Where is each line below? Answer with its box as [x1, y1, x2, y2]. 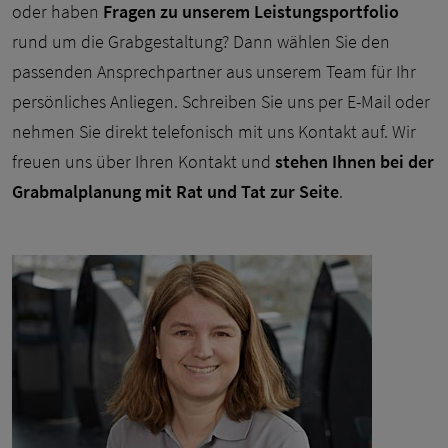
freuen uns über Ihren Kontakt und [12, 149, 275, 173]
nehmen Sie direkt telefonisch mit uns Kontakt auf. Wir [12, 119, 416, 143]
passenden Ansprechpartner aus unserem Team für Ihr [12, 59, 416, 83]
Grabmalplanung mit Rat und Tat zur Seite [12, 179, 339, 203]
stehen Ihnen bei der [275, 149, 434, 173]
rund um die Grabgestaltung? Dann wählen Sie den [12, 29, 390, 53]
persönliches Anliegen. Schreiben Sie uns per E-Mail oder [12, 89, 430, 113]
